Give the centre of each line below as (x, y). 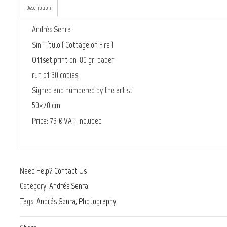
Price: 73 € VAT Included (67, 121)
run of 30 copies (55, 75)
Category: (34, 186)
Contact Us (70, 171)
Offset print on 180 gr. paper (73, 60)
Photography (97, 201)
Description (39, 8)
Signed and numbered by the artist (82, 90)
